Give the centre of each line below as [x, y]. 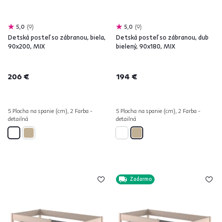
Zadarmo [141, 179]
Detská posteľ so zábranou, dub [162, 37]
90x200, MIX [27, 46]
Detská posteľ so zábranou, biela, [57, 37]
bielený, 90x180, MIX [146, 46]
